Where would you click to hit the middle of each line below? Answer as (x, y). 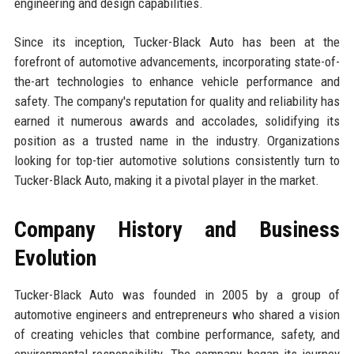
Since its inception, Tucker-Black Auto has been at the (177, 41)
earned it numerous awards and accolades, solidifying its (177, 121)
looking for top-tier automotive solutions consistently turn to (177, 160)
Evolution (55, 258)
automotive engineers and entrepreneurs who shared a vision (177, 314)
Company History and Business (177, 229)
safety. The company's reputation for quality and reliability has (177, 101)
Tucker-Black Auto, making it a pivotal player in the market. (166, 180)
